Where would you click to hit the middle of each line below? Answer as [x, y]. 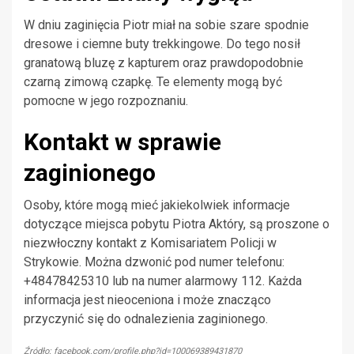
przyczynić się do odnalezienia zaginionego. [146, 319]
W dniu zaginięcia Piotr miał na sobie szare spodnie [166, 25]
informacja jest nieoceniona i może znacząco [147, 300]
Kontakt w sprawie [122, 142]
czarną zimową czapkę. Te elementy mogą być [153, 82]
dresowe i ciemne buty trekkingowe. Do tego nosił [162, 44]
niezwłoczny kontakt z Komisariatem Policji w [150, 243]
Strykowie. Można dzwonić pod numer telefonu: [154, 262]
